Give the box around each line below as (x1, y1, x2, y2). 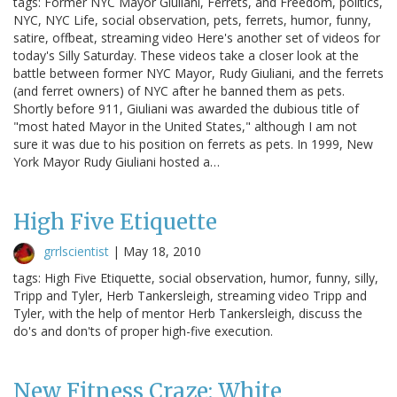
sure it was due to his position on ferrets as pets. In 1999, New (13, 135, 373, 152)
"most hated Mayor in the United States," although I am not (13, 117, 357, 135)
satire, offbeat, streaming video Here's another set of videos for (13, 28, 380, 46)
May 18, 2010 (123, 242, 201, 260)
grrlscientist (43, 242, 109, 260)
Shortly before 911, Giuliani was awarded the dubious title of (13, 99, 359, 117)
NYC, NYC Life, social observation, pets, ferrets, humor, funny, (13, 11, 371, 28)
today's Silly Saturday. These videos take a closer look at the (13, 46, 359, 64)
